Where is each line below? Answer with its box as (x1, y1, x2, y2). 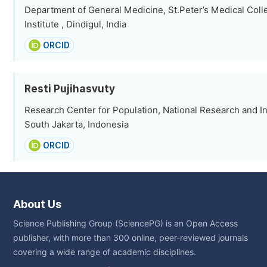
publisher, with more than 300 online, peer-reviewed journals (13, 233, 248, 243)
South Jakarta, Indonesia (24, 119, 129, 130)
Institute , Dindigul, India (24, 19, 126, 30)
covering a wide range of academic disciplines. (13, 247, 196, 257)
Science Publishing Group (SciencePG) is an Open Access (13, 219, 238, 228)
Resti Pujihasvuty (24, 83, 115, 95)
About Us (13, 198, 61, 210)
